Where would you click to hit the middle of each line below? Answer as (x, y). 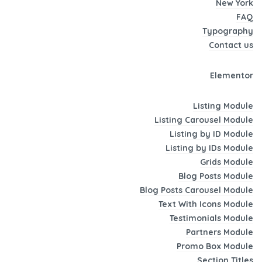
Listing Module (223, 106)
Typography (228, 31)
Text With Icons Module (206, 204)
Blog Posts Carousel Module (196, 190)
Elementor (232, 76)
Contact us (231, 45)
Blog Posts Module (216, 176)
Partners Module (220, 232)
